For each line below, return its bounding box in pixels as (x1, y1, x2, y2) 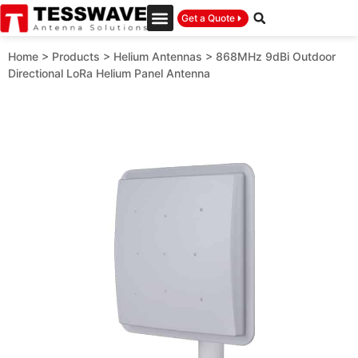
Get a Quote (181, 11, 235, 24)
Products (52, 50, 100, 64)
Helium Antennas (113, 50, 202, 64)
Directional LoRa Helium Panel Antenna (8, 66, 210, 81)
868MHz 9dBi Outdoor (216, 50, 336, 64)
